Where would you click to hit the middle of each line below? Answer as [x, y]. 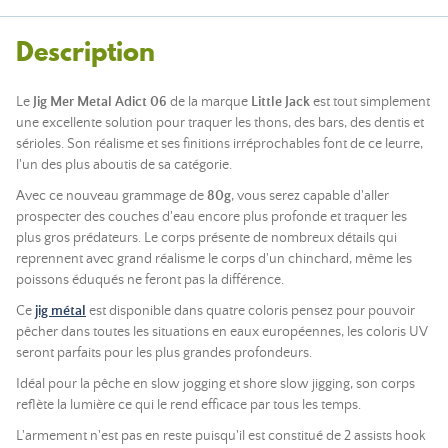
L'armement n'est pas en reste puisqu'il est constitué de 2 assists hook [221, 436]
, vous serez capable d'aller [310, 196]
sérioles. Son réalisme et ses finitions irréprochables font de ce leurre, [219, 144]
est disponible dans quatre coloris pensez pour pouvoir [250, 311]
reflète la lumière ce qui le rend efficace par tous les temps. [190, 405]
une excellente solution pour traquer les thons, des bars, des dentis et [220, 123]
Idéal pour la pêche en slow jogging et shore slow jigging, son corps [215, 384]
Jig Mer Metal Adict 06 [100, 102]
